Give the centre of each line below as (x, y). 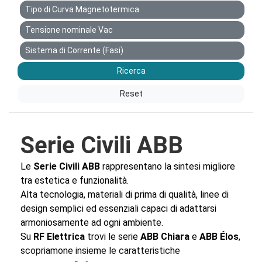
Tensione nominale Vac (69, 30)
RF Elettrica (59, 236)
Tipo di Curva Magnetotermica (82, 9)
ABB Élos (219, 236)
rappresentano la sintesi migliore (168, 166)
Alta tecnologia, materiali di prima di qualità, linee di (125, 194)
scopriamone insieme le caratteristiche (100, 250)
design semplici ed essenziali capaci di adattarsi (118, 208)
